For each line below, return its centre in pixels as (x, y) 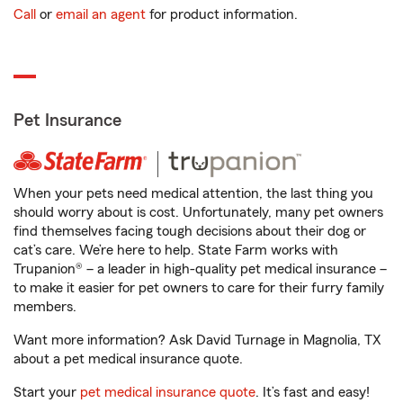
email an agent (101, 14)
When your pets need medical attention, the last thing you (193, 193)
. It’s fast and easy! (313, 392)
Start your (47, 392)
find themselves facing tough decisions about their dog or (190, 231)
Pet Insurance (67, 121)
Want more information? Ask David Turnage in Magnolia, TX (197, 340)
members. (45, 307)
